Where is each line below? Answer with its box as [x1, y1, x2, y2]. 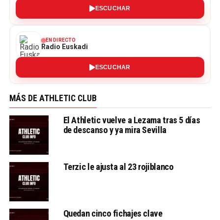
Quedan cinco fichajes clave [63, 208, 163, 219]
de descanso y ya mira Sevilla [63, 125, 166, 136]
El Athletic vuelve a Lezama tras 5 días [63, 115, 200, 126]
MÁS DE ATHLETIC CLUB [9, 93, 97, 104]
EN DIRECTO [45, 37, 76, 43]
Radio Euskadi [41, 43, 88, 51]
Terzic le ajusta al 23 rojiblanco [63, 162, 174, 172]
